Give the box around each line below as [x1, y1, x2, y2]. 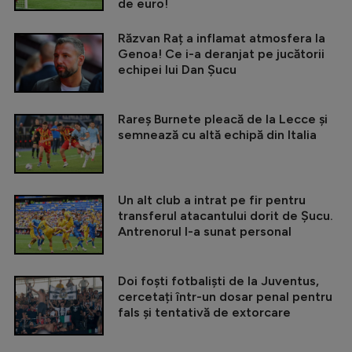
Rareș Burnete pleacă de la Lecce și [118, 112, 328, 127]
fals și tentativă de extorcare [118, 305, 291, 321]
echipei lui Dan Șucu [118, 62, 236, 78]
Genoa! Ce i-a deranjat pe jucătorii [118, 46, 324, 62]
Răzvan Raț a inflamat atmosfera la [118, 31, 325, 46]
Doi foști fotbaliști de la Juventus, [118, 273, 319, 289]
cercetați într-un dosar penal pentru [118, 289, 332, 305]
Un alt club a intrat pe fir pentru [118, 192, 306, 208]
